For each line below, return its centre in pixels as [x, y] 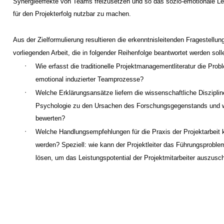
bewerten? [50, 118]
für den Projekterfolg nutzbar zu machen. [72, 14]
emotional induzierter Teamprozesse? [89, 79]
